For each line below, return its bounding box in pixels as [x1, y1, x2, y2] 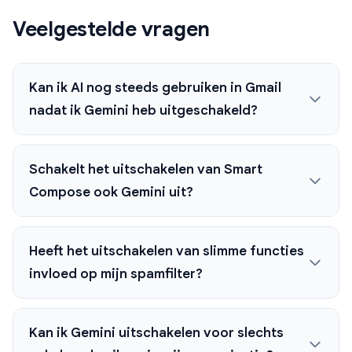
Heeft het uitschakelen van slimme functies [29, 243, 304, 260]
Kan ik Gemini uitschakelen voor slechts [29, 324, 284, 342]
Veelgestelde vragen [13, 16, 211, 42]
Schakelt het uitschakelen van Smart [29, 161, 262, 178]
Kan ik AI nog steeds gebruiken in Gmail [29, 79, 281, 97]
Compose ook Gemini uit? [29, 184, 193, 201]
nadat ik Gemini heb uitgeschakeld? [29, 102, 258, 119]
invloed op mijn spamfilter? [29, 266, 203, 283]
